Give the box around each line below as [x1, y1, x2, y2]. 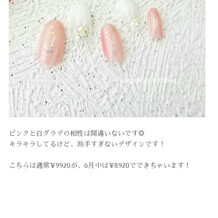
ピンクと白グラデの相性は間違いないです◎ [8, 130, 145, 137]
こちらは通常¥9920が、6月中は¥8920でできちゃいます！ [8, 162, 191, 169]
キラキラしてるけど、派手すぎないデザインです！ [8, 141, 165, 148]
